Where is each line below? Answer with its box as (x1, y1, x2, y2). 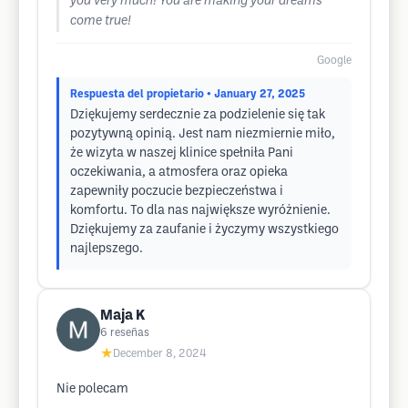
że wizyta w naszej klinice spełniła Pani (70, 148, 293, 159)
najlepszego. (70, 243, 143, 255)
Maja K (100, 309, 145, 322)
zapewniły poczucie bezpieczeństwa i (70, 186, 283, 198)
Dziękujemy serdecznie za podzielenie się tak (70, 109, 325, 121)
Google (317, 56, 352, 66)
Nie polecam (56, 383, 128, 395)
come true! (70, 15, 131, 27)
